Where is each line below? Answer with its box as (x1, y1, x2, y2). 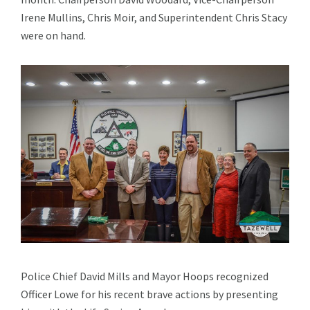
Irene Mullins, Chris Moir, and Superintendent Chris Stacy (21, 10, 287, 25)
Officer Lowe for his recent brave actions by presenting (21, 287, 278, 302)
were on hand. (21, 28, 86, 43)
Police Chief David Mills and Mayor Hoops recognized (21, 269, 268, 284)
